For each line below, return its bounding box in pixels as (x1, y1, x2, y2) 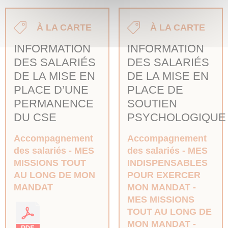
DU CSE (14, 111, 56, 124)
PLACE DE (127, 83, 183, 97)
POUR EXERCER (127, 170, 201, 181)
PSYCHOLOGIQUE (127, 111, 226, 124)
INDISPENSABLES (127, 158, 208, 168)
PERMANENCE (14, 97, 94, 110)
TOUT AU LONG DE (127, 207, 212, 217)
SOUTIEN (127, 97, 177, 110)
